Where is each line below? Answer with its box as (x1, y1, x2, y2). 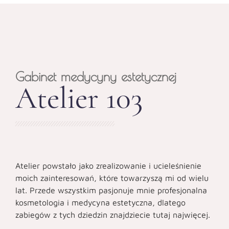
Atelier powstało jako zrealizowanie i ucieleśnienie (15, 161, 201, 170)
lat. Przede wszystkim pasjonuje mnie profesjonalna (15, 185, 207, 195)
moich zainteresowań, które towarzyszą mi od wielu (15, 173, 209, 182)
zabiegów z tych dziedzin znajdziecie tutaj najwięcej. (15, 210, 210, 219)
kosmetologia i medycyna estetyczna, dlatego (15, 197, 186, 207)
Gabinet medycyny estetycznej (15, 68, 176, 84)
